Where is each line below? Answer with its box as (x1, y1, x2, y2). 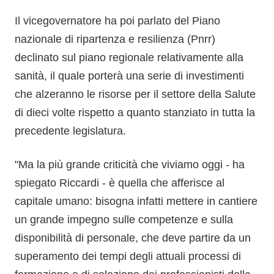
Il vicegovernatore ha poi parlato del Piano (15, 15, 220, 27)
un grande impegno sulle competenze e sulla (15, 213, 233, 226)
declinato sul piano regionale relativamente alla (15, 51, 243, 64)
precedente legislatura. (15, 125, 126, 137)
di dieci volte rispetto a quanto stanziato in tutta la (15, 106, 255, 119)
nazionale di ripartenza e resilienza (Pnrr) (15, 33, 215, 45)
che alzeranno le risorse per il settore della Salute (15, 88, 256, 100)
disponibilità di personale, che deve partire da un (15, 232, 251, 244)
